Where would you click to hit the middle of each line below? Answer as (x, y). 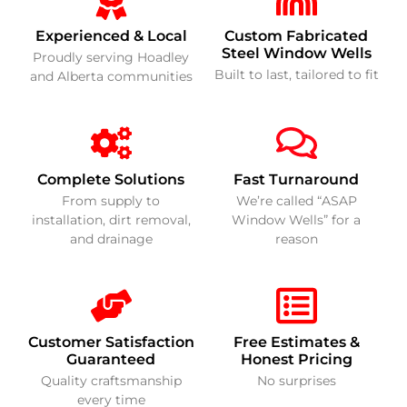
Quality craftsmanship (111, 381)
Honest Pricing (296, 360)
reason (296, 239)
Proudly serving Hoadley (111, 58)
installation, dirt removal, (111, 220)
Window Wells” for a (296, 220)
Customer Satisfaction (111, 342)
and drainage (111, 239)
